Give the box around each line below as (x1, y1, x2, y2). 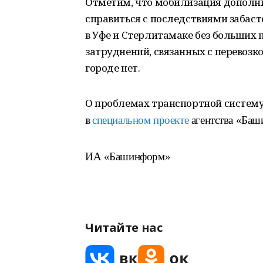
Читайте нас (85, 220, 163, 235)
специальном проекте (92, 114, 189, 126)
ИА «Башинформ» (85, 150, 171, 163)
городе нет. (85, 61, 140, 75)
